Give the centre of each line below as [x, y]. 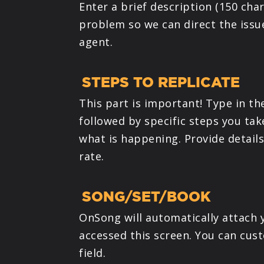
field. [93, 253]
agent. [96, 42]
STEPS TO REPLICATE [161, 82]
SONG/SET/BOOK [147, 196]
